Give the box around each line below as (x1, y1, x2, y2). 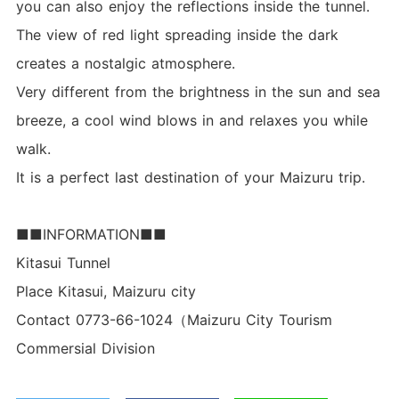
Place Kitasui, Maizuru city (15, 282, 196, 301)
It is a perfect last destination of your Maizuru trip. (15, 168, 365, 187)
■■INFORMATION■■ (15, 225, 167, 244)
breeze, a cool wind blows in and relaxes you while (15, 111, 368, 130)
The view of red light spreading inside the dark (15, 26, 338, 45)
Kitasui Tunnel (15, 254, 110, 273)
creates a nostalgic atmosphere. (15, 54, 235, 73)
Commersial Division (15, 339, 155, 358)
